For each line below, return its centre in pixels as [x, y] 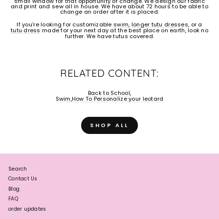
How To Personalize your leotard [118, 99]
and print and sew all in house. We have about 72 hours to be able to [109, 7]
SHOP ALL [109, 125]
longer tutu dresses [160, 25]
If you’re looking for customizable [65, 25]
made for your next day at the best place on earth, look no [124, 31]
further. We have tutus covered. [109, 36]
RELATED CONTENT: [109, 73]
